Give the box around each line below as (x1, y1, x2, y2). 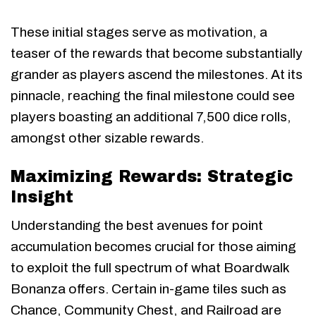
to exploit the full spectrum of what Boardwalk (11, 260, 289, 276)
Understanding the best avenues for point (11, 218, 263, 233)
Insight (11, 188, 73, 206)
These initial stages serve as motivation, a (11, 24, 267, 39)
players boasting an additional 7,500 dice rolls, (11, 109, 291, 124)
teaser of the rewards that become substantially (11, 45, 303, 61)
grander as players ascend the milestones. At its (11, 66, 303, 82)
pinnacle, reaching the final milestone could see (11, 87, 295, 103)
